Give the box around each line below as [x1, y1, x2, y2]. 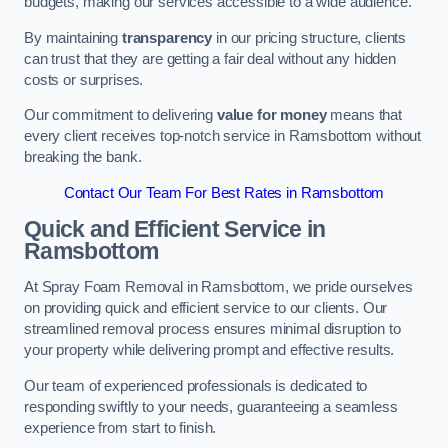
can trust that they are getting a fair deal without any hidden [24, 50, 396, 67]
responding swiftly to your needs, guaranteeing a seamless [24, 398, 398, 415]
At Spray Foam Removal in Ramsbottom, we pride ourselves [24, 279, 414, 295]
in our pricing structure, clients [212, 29, 407, 46]
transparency [121, 29, 213, 46]
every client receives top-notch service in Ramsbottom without [24, 128, 422, 145]
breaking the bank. [24, 149, 142, 166]
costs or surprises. [24, 71, 144, 88]
